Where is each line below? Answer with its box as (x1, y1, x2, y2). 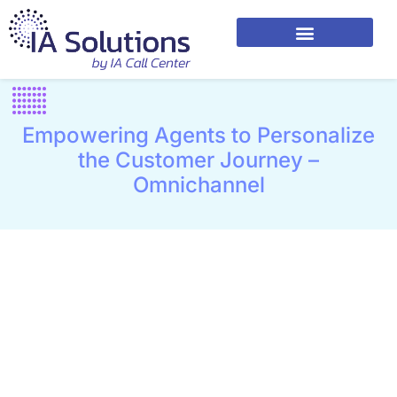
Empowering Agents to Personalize (22, 121, 375, 148)
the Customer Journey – (78, 146, 319, 173)
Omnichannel (132, 171, 265, 198)
